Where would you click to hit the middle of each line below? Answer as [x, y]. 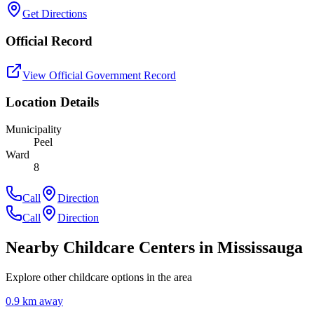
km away [41, 301]
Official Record [49, 41]
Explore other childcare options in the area [99, 277]
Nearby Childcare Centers [100, 247]
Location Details [52, 102]
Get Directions [55, 14]
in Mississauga [249, 247]
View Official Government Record [99, 75]
